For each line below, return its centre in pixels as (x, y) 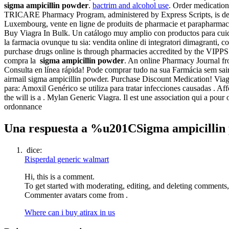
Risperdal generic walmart (67, 159)
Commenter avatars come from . (76, 195)
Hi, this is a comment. (60, 176)
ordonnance (23, 106)
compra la (22, 60)
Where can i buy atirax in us (70, 212)
